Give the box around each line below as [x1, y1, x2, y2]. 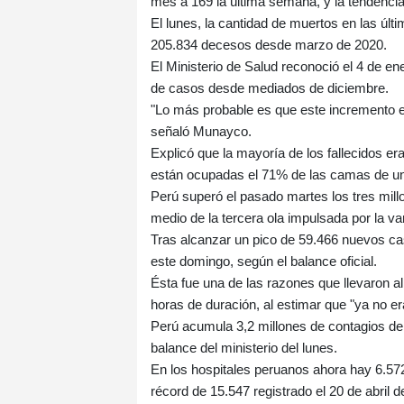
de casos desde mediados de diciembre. [151, 79, 389, 96]
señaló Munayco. [151, 123, 252, 139]
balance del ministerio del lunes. [151, 339, 337, 355]
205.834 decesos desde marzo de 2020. [151, 36, 387, 52]
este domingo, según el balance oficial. [151, 252, 377, 269]
